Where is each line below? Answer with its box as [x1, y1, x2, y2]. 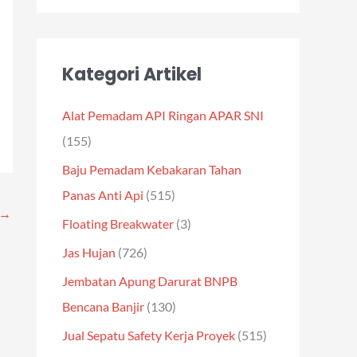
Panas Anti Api [62, 187, 143, 202]
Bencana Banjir [62, 299, 144, 314]
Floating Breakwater [62, 216, 174, 231]
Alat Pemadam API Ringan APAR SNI [62, 108, 264, 123]
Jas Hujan [62, 245, 116, 260]
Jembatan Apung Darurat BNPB [62, 273, 237, 288]
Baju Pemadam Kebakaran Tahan [62, 162, 241, 177]
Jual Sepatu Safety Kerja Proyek [62, 328, 235, 343]
